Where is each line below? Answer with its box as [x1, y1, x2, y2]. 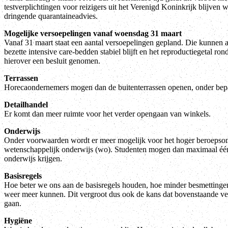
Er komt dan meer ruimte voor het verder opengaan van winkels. [4, 109, 211, 118]
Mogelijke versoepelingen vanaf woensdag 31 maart [4, 28, 182, 38]
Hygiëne [4, 216, 32, 225]
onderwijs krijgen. [4, 154, 62, 163]
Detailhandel [4, 100, 48, 109]
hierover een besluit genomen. [4, 56, 100, 65]
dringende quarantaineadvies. [4, 11, 98, 20]
